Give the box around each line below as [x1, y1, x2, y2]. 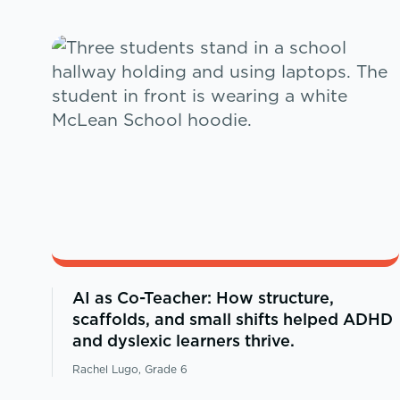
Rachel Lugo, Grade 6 [71, 362, 187, 378]
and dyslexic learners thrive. [71, 329, 295, 353]
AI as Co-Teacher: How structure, [71, 287, 334, 310]
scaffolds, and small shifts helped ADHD [71, 308, 393, 331]
